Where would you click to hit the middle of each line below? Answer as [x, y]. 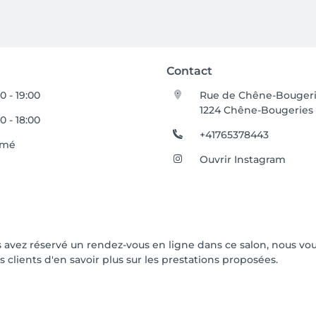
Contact [189, 71]
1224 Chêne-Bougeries [257, 110]
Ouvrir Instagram [243, 159]
